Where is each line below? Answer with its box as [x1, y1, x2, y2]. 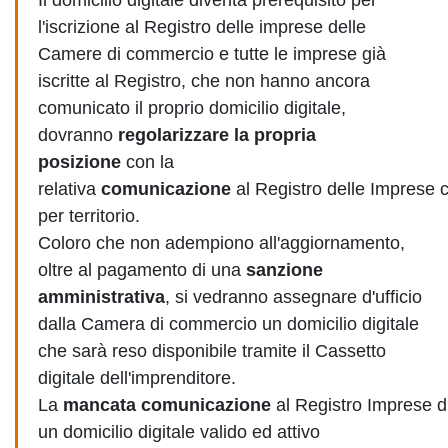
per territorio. [38, 206, 140, 226]
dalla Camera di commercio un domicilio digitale [38, 314, 419, 334]
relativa [38, 179, 101, 199]
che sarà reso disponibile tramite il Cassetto [38, 341, 386, 361]
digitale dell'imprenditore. [38, 368, 236, 388]
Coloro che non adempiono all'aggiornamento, [38, 233, 405, 253]
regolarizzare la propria [118, 125, 316, 145]
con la [121, 152, 174, 172]
